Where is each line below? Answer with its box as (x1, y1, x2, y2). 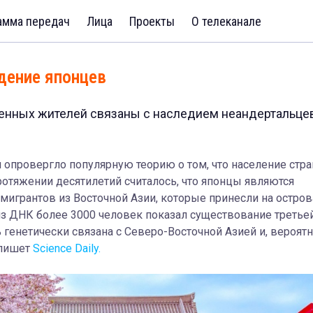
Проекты (129, 13, 175, 29)
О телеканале (191, 13, 261, 29)
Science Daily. (33, 242, 101, 255)
